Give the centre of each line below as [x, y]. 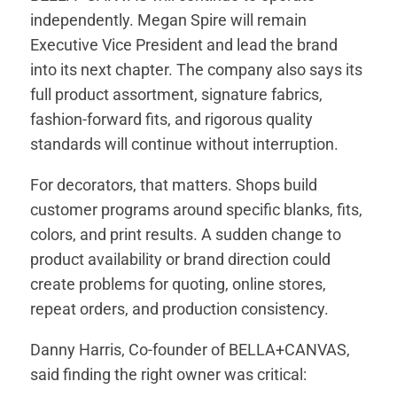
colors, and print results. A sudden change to [186, 235]
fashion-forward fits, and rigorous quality [172, 120]
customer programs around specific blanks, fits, [197, 210]
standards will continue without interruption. [185, 144]
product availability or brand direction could [181, 260]
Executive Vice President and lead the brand [184, 45]
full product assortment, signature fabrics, [177, 95]
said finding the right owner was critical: [169, 375]
